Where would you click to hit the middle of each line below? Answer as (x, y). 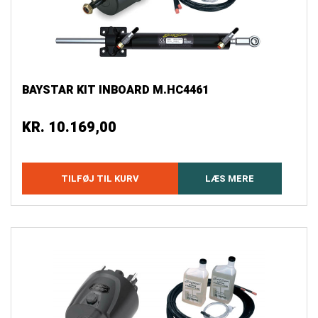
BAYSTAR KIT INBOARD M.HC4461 (115, 91)
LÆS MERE (230, 179)
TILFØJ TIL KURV (100, 179)
